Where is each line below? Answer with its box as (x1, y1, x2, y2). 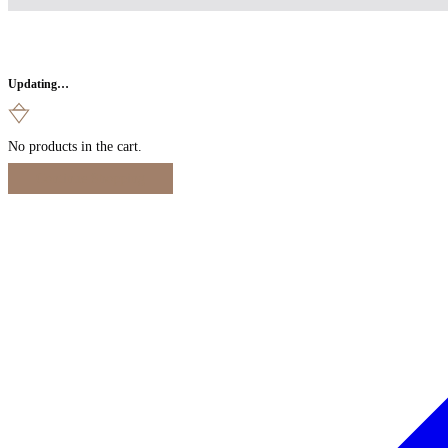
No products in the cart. (8, 138, 142, 154)
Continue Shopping (36, 170, 145, 186)
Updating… (8, 77, 69, 91)
